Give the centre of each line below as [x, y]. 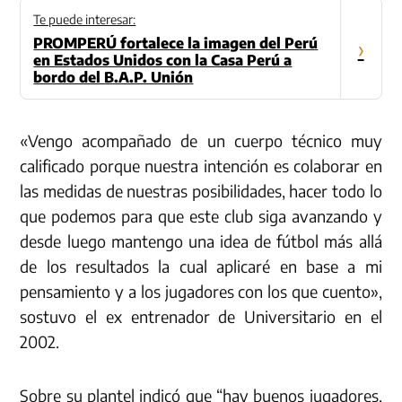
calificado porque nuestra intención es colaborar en [201, 166]
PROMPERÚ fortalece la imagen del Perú [176, 44]
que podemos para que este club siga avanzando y [201, 216]
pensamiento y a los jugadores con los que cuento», [201, 292]
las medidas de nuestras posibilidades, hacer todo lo [201, 191]
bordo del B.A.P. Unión [114, 78]
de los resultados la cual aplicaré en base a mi [201, 267]
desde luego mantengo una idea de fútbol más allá [201, 241]
